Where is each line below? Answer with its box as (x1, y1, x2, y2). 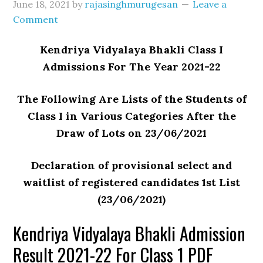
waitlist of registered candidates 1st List (23, 176, 240, 189)
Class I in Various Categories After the (27, 109, 236, 123)
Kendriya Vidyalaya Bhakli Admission (13, 220, 246, 247)
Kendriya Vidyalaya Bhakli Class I (40, 43, 223, 56)
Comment (13, 14, 59, 25)
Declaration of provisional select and (31, 159, 232, 172)
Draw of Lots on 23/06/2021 (56, 126, 207, 140)
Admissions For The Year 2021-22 (42, 60, 221, 73)
